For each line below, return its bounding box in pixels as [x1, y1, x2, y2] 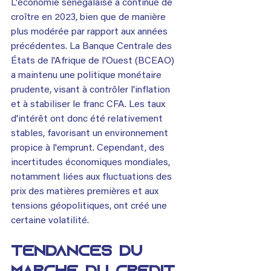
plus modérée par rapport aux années [11, 27, 170, 37]
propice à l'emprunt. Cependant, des [11, 143, 167, 153]
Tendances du [11, 244, 149, 260]
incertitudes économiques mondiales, [11, 157, 172, 168]
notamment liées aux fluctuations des [11, 172, 174, 182]
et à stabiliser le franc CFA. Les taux [11, 99, 168, 109]
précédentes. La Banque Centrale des [11, 41, 174, 51]
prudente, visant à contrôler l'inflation [11, 85, 172, 95]
